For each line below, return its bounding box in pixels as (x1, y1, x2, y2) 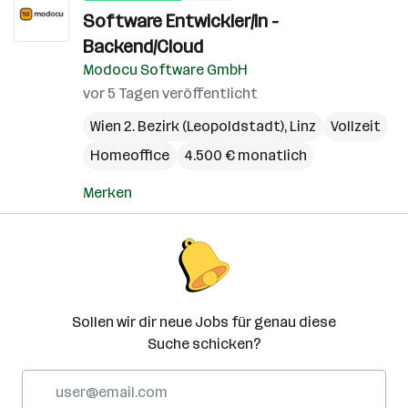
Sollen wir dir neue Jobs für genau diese (72, 313, 336, 331)
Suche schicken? (147, 335, 261, 352)
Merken (83, 184, 132, 201)
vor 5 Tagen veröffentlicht (83, 85, 258, 102)
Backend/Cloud (83, 36, 203, 57)
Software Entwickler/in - (83, 10, 279, 32)
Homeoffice (90, 147, 169, 164)
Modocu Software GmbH (83, 61, 248, 78)
